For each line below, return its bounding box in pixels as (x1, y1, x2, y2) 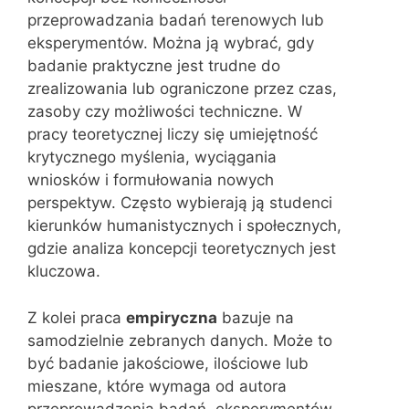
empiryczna (126, 308, 217, 327)
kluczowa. (27, 262, 100, 280)
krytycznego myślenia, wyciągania (27, 148, 277, 166)
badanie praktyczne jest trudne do (27, 57, 280, 75)
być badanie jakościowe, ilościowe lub (27, 353, 309, 372)
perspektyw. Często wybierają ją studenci (27, 194, 332, 212)
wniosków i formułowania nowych (27, 171, 274, 189)
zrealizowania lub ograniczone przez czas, (27, 79, 337, 98)
